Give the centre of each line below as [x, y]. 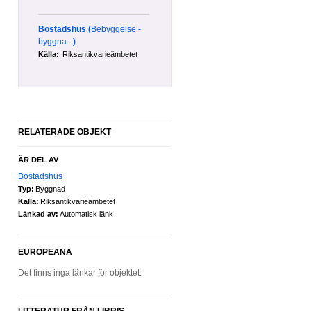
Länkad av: [38, 214]
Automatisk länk [86, 214]
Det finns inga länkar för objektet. [80, 273]
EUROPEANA [45, 252]
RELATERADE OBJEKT [65, 132]
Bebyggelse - [116, 29]
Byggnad [50, 189]
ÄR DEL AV [38, 159]
